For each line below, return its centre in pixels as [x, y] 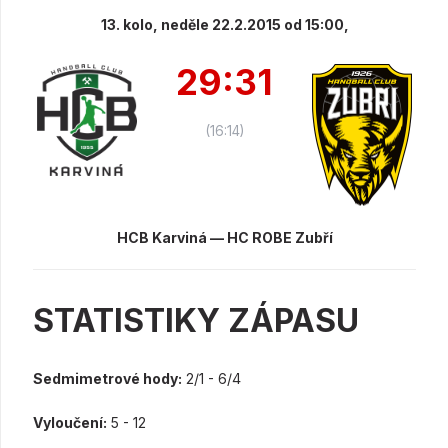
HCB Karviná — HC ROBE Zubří [224, 238]
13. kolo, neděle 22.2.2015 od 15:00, [224, 24]
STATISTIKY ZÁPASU [196, 321]
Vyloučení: [70, 423]
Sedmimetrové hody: [107, 379]
